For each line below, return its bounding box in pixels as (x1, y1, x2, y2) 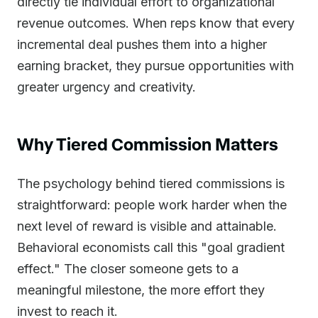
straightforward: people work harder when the (17, 197, 287, 212)
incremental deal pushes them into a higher (17, 37, 267, 52)
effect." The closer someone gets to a (17, 261, 238, 276)
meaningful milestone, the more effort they (17, 283, 265, 297)
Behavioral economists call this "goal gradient (17, 240, 285, 255)
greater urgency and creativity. (17, 79, 196, 94)
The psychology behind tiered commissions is (17, 176, 285, 191)
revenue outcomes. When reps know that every (17, 16, 295, 31)
